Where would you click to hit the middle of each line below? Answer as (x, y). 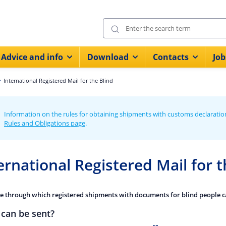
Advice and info (32, 57)
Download (108, 57)
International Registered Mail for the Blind (58, 80)
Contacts (171, 57)
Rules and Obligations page (45, 123)
